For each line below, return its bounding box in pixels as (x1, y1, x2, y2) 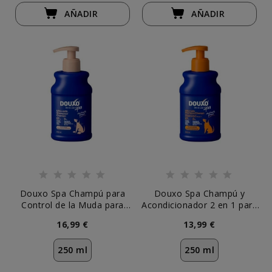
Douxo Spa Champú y (154, 188, 245, 199)
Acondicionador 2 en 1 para (141, 199, 257, 211)
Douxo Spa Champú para (19, 188, 126, 199)
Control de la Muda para (21, 199, 124, 211)
